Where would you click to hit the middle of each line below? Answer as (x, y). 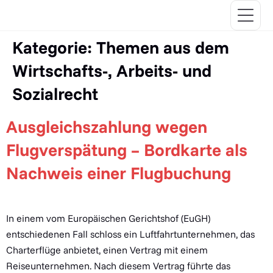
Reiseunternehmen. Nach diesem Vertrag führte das (118, 266)
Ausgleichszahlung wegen (107, 126)
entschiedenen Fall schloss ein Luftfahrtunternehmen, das (130, 234)
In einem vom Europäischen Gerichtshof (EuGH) (108, 218)
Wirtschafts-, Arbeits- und (112, 70)
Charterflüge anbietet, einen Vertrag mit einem (107, 250)
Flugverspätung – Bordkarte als (127, 150)
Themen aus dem (163, 47)
